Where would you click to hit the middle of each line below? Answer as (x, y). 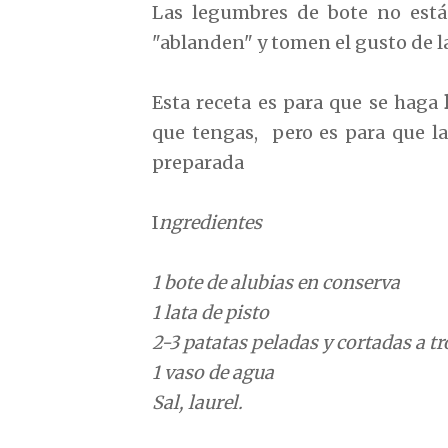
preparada (198, 162)
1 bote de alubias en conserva (276, 282)
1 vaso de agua (213, 372)
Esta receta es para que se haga (295, 102)
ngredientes (210, 222)
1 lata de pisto (210, 312)
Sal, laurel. (197, 402)
